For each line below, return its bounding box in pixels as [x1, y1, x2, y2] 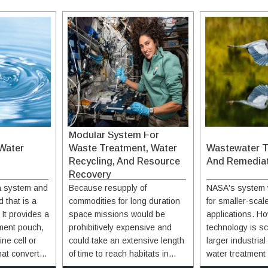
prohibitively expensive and [69, 222, 172, 232]
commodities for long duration [69, 196, 180, 206]
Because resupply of [69, 182, 147, 193]
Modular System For [69, 129, 159, 140]
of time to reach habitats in [69, 248, 169, 258]
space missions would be [69, 209, 165, 219]
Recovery [69, 169, 111, 179]
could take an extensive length [69, 235, 184, 245]
